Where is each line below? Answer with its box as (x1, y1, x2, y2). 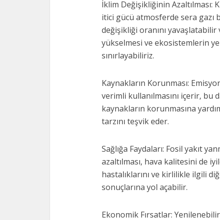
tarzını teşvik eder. (102, 116, 169, 127)
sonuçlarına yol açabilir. (102, 182, 188, 192)
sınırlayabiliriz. (102, 50, 154, 61)
